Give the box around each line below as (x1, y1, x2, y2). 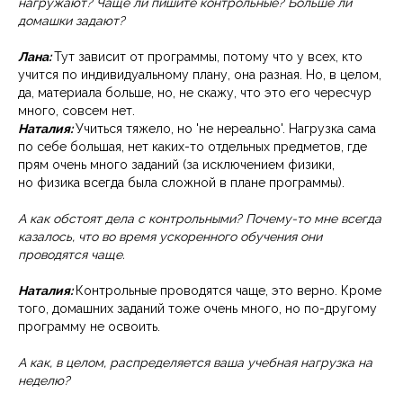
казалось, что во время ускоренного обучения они (18, 229, 322, 245)
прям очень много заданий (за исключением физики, (18, 157, 335, 173)
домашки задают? (18, 13, 125, 29)
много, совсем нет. (18, 103, 139, 119)
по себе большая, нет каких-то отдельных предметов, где (18, 139, 367, 155)
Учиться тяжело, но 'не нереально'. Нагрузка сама (76, 121, 376, 137)
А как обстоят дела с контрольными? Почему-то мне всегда (18, 211, 381, 227)
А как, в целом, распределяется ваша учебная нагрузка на (18, 355, 372, 371)
